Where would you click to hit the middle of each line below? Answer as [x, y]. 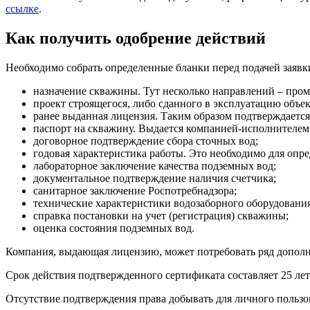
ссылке [22, 8]
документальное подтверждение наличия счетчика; [155, 178]
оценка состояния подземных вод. [114, 228]
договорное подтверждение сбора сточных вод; [146, 140]
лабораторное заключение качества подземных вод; [155, 165]
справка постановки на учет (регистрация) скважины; [161, 215]
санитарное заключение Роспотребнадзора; [135, 190]
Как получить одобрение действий [136, 38]
